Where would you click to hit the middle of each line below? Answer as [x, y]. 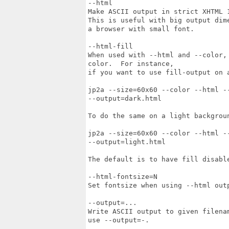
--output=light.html [127, 142]
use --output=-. [119, 220]
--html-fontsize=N [123, 177]
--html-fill [110, 46]
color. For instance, [131, 64]
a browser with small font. [141, 29]
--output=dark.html [125, 98]
